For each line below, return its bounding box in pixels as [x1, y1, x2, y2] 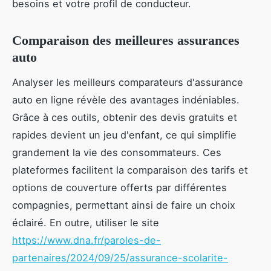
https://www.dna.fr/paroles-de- [12, 233, 161, 246]
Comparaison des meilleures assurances [12, 32, 240, 48]
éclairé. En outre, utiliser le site [12, 216, 159, 229]
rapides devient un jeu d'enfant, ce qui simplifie [12, 128, 237, 141]
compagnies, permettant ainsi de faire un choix [12, 198, 235, 211]
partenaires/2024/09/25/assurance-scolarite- [12, 251, 228, 264]
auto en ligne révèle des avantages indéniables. [12, 93, 240, 106]
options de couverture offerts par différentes [12, 181, 227, 194]
